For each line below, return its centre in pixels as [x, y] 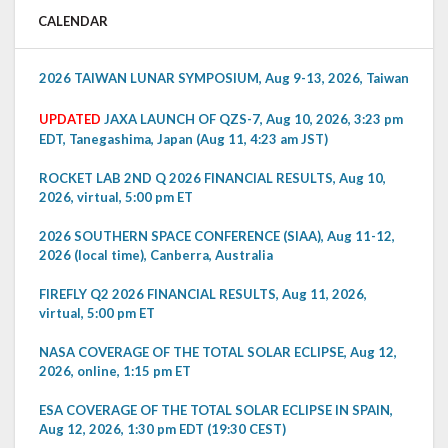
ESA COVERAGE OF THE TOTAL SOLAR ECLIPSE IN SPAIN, [216, 410]
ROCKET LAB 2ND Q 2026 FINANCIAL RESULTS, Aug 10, [212, 178]
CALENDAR [73, 21]
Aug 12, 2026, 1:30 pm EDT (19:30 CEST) [162, 429]
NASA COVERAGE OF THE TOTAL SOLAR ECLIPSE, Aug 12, [218, 352]
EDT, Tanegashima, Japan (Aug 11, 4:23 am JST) [183, 139]
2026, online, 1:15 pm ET [115, 371]
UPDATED [70, 119]
